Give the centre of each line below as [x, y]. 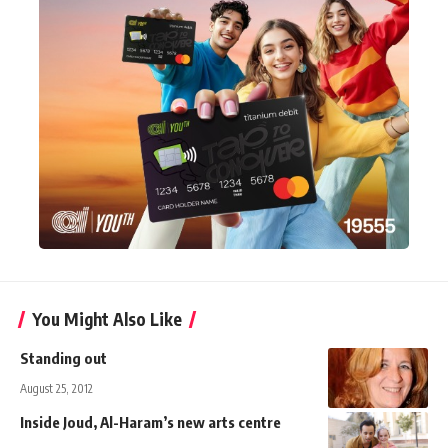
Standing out [63, 358]
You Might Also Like [107, 319]
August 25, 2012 [56, 389]
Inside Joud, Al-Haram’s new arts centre [150, 422]
